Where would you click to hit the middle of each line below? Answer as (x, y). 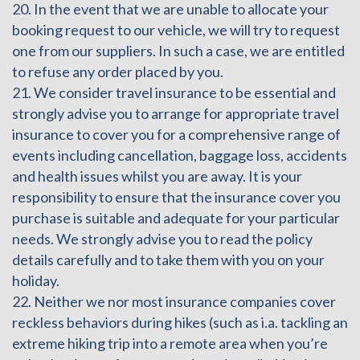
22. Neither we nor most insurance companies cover (174, 301)
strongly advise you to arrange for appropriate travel (176, 113)
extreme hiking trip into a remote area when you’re (170, 343)
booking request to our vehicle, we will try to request (176, 29)
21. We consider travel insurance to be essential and (174, 92)
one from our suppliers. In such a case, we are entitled (178, 50)
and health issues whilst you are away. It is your (157, 176)
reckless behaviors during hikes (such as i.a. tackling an (180, 322)
